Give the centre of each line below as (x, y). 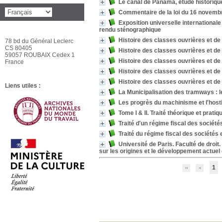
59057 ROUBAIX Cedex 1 (40, 55)
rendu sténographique (130, 30)
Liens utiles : (23, 86)
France (15, 62)
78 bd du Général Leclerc (39, 41)
